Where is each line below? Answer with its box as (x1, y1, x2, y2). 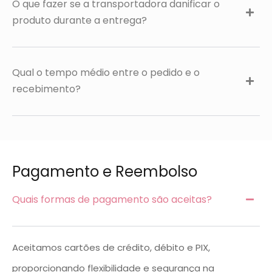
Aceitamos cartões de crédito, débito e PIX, (12, 241, 210, 254)
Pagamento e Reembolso (12, 161, 197, 182)
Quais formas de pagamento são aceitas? (12, 192, 212, 206)
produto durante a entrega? (12, 13, 147, 27)
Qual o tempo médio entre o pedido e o (12, 66, 200, 80)
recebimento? (12, 82, 81, 96)
